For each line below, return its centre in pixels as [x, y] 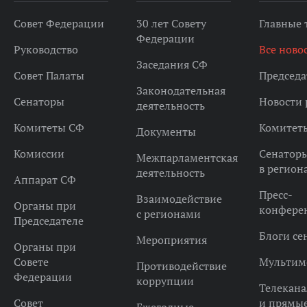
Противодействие [181, 266]
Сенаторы [39, 101]
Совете [31, 262]
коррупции [165, 281]
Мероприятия [171, 240]
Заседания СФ [172, 64]
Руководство [46, 49]
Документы [166, 132]
